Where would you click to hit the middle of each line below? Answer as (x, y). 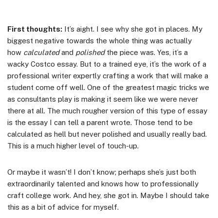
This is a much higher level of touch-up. (73, 145)
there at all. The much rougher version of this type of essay (107, 110)
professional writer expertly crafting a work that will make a (108, 75)
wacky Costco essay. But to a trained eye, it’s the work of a (107, 64)
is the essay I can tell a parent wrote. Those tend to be (100, 122)
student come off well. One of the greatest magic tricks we (108, 87)
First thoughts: (35, 29)
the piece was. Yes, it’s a (146, 52)
